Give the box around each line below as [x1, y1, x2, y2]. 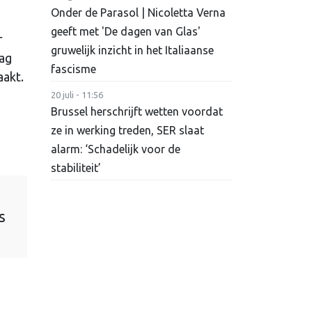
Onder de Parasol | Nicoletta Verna [51, 6, 226, 19]
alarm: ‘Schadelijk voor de [51, 143, 180, 156]
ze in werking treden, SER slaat [51, 124, 204, 137]
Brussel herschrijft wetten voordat [51, 105, 223, 118]
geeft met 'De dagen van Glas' [51, 25, 201, 38]
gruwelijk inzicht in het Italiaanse [51, 44, 214, 57]
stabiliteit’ [51, 162, 101, 175]
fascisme [51, 63, 96, 76]
